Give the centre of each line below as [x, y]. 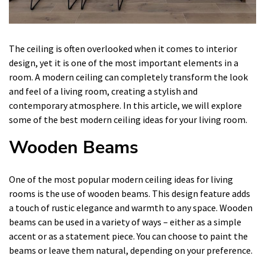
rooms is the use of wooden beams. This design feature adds [130, 193]
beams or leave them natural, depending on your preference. [131, 250]
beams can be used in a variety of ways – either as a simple [125, 222]
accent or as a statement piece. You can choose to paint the [128, 236]
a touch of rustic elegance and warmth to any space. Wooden [131, 207]
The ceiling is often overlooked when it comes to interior [123, 48]
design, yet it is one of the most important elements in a [124, 62]
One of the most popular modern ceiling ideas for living [121, 179]
